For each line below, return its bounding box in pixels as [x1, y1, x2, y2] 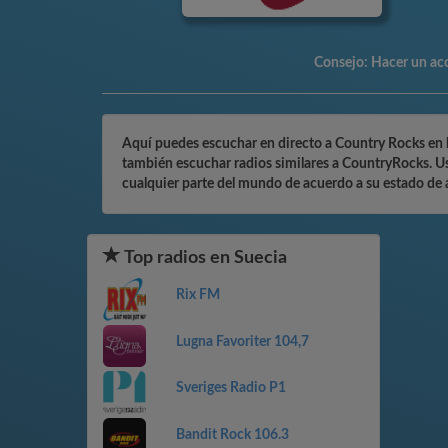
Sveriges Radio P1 [175, 381, 286, 396]
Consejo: [314, 56, 371, 70]
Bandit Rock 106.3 [175, 427, 289, 442]
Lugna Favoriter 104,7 [175, 334, 309, 349]
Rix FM [175, 288, 220, 302]
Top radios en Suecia [121, 249, 287, 267]
